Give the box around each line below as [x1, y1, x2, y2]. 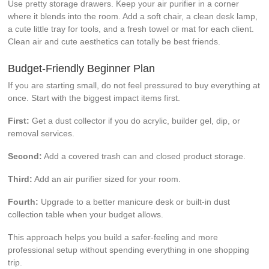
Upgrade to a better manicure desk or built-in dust [38, 196, 231, 207]
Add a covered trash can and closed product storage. [42, 151, 246, 161]
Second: [8, 151, 43, 161]
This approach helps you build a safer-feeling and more [8, 232, 219, 242]
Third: [8, 174, 33, 184]
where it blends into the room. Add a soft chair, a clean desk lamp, [8, 11, 258, 21]
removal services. [8, 128, 75, 138]
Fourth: [8, 196, 39, 207]
